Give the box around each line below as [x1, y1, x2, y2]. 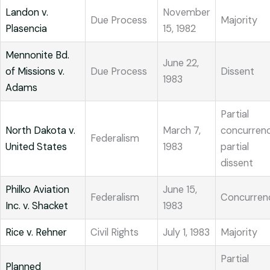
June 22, [163, 57, 199, 70]
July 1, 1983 [163, 226, 210, 239]
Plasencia [5, 22, 47, 36]
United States [5, 140, 67, 154]
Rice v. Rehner [5, 226, 67, 239]
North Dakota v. [5, 124, 75, 137]
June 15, [163, 183, 197, 196]
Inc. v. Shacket [5, 199, 68, 213]
